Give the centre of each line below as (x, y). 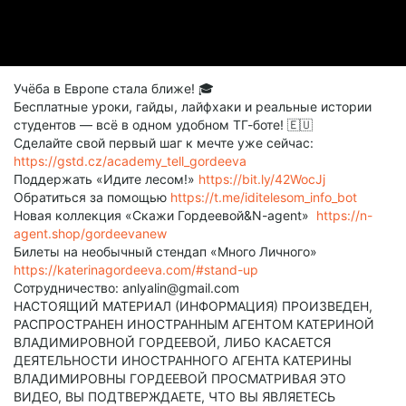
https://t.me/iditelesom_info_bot (264, 197)
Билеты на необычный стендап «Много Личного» (165, 251)
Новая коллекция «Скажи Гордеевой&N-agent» (165, 215)
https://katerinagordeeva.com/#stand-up (136, 270)
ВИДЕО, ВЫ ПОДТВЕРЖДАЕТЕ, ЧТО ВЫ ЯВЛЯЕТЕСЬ (174, 396)
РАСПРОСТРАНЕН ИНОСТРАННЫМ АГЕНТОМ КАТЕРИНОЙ (194, 324)
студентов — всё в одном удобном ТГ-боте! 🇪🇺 (163, 125)
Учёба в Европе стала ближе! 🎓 (114, 88)
